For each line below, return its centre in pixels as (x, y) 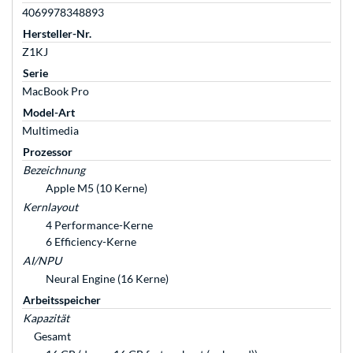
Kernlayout (50, 207)
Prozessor (48, 152)
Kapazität (46, 318)
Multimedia (50, 131)
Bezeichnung (54, 170)
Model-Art (49, 113)
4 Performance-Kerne (99, 225)
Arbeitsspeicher (62, 300)
